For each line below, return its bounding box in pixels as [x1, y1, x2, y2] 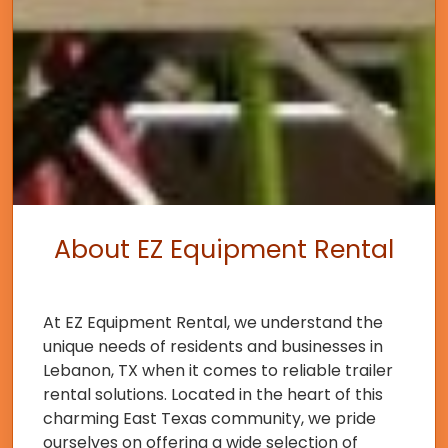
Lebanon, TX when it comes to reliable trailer [43, 359, 393, 382]
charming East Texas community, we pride [43, 407, 376, 430]
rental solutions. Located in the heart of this [43, 383, 383, 406]
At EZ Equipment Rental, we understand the [43, 311, 383, 334]
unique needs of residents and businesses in [43, 335, 383, 358]
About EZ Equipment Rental [54, 232, 394, 267]
